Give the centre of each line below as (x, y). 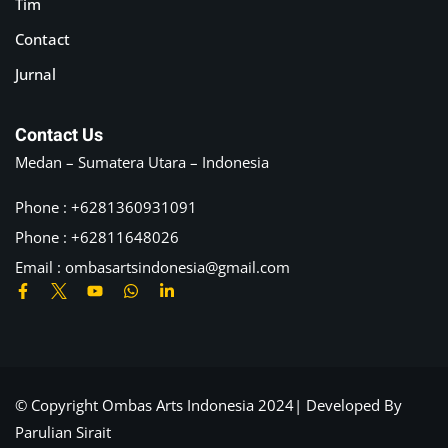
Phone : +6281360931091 (106, 207)
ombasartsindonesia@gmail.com (177, 267)
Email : (40, 267)
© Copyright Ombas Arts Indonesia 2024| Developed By (208, 405)
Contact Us (59, 136)
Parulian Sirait (63, 432)
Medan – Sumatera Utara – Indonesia (142, 162)
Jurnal (35, 74)
